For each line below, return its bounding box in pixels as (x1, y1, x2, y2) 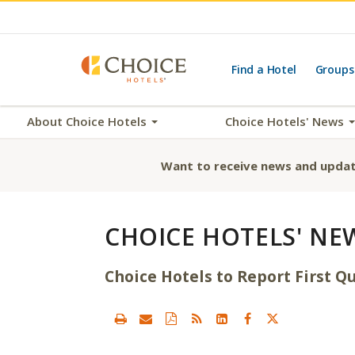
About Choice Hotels (27, 113, 150, 129)
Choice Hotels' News (225, 113, 348, 129)
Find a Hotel (231, 62, 296, 77)
